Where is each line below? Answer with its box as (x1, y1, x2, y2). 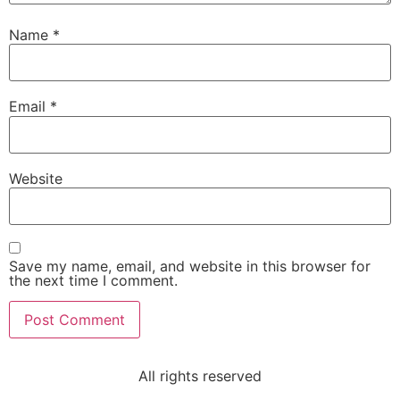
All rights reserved (138, 367, 262, 386)
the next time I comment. (9, 271, 178, 290)
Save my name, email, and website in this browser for (9, 257, 371, 276)
